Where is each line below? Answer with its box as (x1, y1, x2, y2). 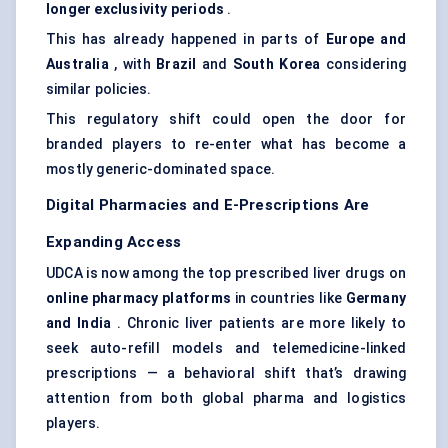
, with (108, 56, 157, 73)
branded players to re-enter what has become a (46, 136, 406, 153)
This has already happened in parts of (46, 31, 326, 48)
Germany (345, 290, 406, 307)
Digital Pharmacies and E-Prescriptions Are (46, 196, 370, 215)
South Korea (232, 56, 321, 73)
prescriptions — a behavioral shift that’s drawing (46, 365, 406, 382)
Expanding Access (46, 233, 182, 252)
